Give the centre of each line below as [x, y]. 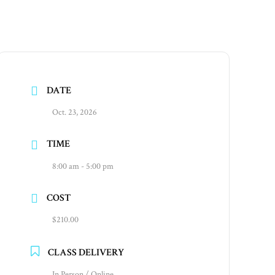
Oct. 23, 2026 [75, 113]
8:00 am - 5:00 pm [83, 166]
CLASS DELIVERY [86, 252]
